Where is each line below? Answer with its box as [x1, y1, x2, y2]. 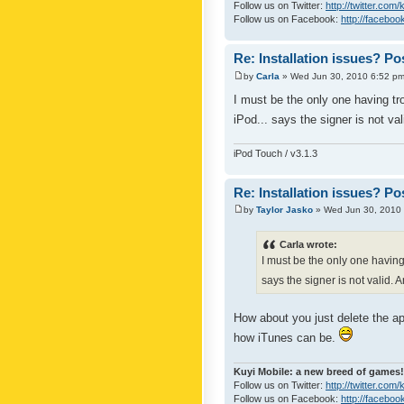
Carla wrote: [280, 239, 337, 251]
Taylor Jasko [256, 205, 313, 216]
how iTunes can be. [234, 331, 339, 345]
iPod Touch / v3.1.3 [234, 147, 317, 159]
